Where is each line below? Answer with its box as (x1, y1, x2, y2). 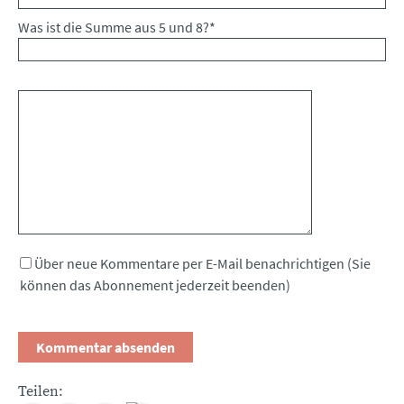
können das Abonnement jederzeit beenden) (20, 275, 290, 294)
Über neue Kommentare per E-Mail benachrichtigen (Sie (34, 253, 371, 272)
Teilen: (18, 381, 63, 400)
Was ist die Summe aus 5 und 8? (18, 17, 209, 36)
